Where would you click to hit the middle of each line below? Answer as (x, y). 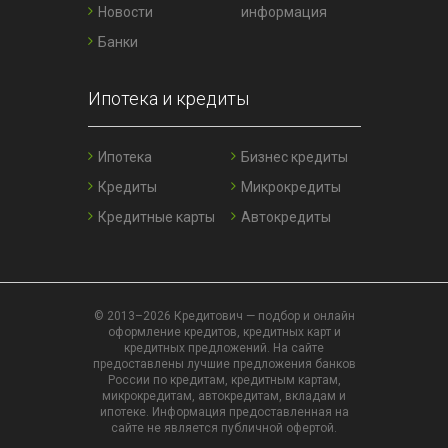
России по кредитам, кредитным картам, (224, 380)
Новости (125, 12)
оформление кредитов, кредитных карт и (224, 332)
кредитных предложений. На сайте (224, 348)
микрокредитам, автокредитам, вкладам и (224, 396)
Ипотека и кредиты (168, 99)
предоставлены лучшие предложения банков (224, 364)
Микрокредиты (291, 187)
